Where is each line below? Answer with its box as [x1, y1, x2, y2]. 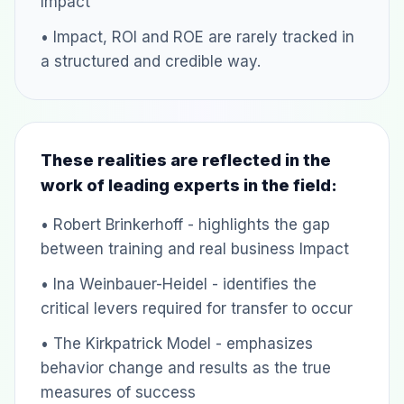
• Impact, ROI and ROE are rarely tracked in [41, 28, 354, 46]
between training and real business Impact [41, 240, 349, 258]
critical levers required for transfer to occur [41, 299, 353, 317]
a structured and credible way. [41, 52, 261, 70]
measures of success [41, 383, 196, 401]
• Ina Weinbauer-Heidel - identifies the [41, 275, 317, 293]
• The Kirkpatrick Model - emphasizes [41, 335, 313, 353]
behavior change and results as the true [41, 359, 331, 377]
